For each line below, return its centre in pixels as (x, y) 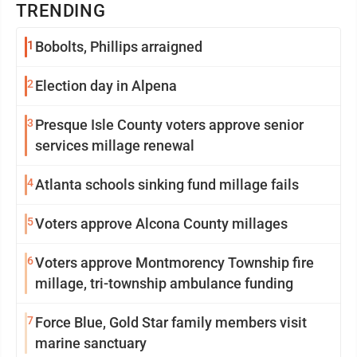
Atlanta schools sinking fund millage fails (167, 185)
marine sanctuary (91, 343)
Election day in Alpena (106, 86)
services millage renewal (115, 146)
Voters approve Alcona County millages (161, 224)
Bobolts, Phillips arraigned (119, 47)
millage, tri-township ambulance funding (164, 284)
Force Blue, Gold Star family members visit (171, 323)
